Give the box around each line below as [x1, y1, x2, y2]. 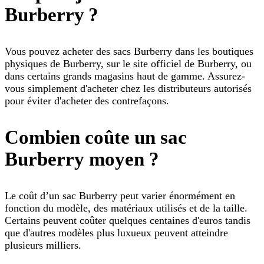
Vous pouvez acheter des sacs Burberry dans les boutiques [5, 45, 253, 57]
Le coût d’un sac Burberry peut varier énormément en [5, 189, 235, 202]
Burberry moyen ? [5, 148, 159, 170]
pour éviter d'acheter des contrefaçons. [5, 94, 169, 107]
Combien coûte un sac [5, 126, 187, 148]
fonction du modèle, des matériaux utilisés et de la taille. [5, 202, 247, 214]
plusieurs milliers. [5, 239, 81, 251]
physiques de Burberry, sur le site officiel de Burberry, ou [5, 57, 252, 70]
